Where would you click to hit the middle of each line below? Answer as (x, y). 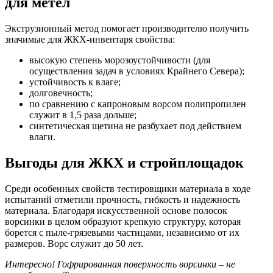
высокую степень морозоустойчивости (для (120, 60)
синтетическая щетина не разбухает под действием (135, 126)
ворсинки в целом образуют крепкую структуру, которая (123, 221)
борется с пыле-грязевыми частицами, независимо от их (122, 232)
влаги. (42, 137)
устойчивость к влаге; (75, 82)
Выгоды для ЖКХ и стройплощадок (124, 163)
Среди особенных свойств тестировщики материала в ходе (128, 188)
